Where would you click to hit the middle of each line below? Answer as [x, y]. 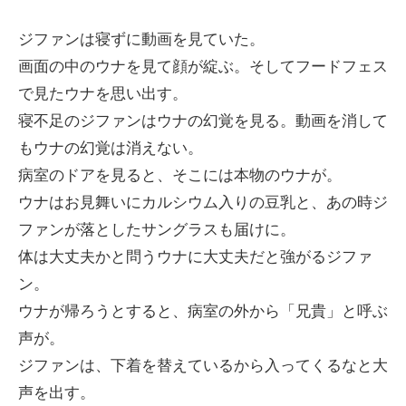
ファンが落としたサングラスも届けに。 [157, 229]
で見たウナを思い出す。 [103, 93]
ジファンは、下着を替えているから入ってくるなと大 [203, 365]
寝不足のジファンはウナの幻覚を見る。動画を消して [203, 121]
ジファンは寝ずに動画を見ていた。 [141, 39]
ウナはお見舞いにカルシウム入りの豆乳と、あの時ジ [203, 202]
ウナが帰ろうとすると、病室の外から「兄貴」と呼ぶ [203, 311]
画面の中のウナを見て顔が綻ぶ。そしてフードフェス [203, 66]
